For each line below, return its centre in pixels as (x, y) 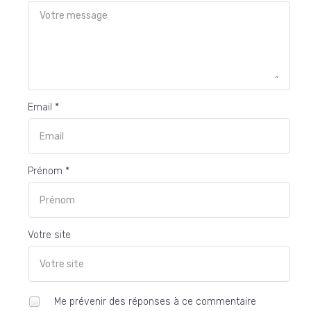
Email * (43, 108)
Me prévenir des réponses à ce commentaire (154, 302)
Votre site (49, 235)
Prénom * (49, 171)
